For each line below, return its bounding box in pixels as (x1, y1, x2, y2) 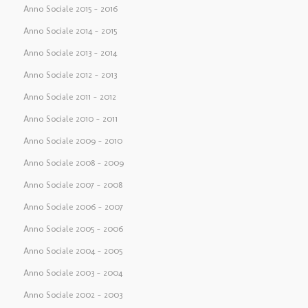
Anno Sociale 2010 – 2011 (23, 113, 118, 124)
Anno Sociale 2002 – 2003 (23, 289, 122, 300)
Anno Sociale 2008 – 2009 (23, 157, 124, 168)
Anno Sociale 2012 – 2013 (23, 69, 117, 80)
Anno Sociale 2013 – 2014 (23, 47, 117, 58)
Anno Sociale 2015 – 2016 (23, 3, 118, 14)
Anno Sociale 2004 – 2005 (23, 245, 122, 256)
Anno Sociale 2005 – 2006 (23, 223, 123, 234)
